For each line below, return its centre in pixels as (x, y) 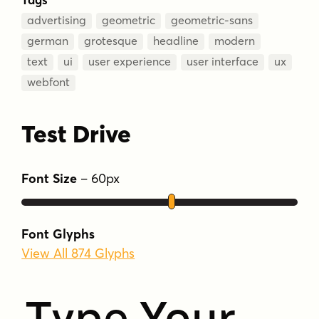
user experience (130, 61)
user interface (223, 61)
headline (176, 40)
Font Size (49, 178)
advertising (57, 20)
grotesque (111, 40)
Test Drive (77, 134)
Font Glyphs (58, 234)
